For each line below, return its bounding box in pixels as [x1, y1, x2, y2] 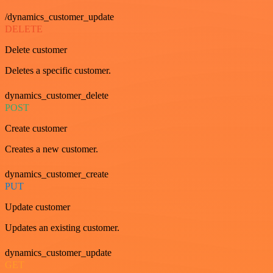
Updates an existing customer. [5, 222, 119, 233]
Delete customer [5, 44, 67, 55]
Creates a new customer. [5, 144, 98, 154]
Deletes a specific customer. [5, 65, 111, 76]
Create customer [5, 123, 67, 133]
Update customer [5, 202, 70, 212]
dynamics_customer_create [5, 169, 108, 179]
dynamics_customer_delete [5, 90, 108, 101]
